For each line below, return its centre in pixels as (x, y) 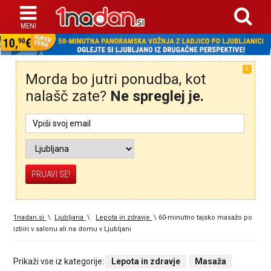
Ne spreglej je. (157, 96)
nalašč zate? (68, 96)
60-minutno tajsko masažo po (206, 217)
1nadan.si (30, 217)
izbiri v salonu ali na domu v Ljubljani (73, 229)
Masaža (211, 261)
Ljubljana (69, 217)
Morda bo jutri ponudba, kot (116, 79)
